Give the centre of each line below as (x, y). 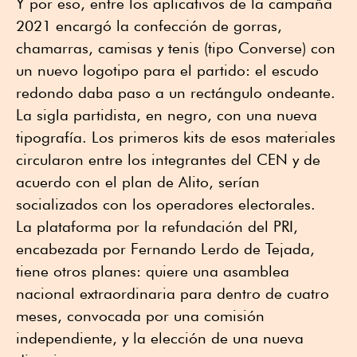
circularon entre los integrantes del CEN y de (168, 159)
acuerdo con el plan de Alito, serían (138, 181)
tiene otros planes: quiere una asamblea (153, 271)
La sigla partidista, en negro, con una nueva (167, 114)
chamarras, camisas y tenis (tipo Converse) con (176, 47)
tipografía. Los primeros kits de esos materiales (176, 137)
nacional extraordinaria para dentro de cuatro (173, 293)
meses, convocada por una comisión (140, 315)
